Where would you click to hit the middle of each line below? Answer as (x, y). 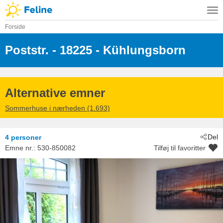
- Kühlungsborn (139, 50)
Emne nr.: (21, 148)
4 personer (23, 138)
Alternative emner (55, 93)
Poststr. (27, 50)
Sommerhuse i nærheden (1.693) (57, 108)
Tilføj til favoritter (180, 148)
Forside (15, 27)
